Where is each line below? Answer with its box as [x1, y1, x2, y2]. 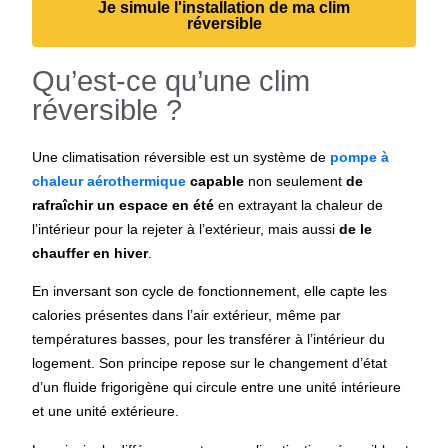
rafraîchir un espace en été [32, 196, 219, 213]
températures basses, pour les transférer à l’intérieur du [32, 331, 386, 348]
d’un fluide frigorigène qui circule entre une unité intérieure [32, 379, 402, 396]
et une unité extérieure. [32, 403, 180, 420]
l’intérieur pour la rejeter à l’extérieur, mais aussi [32, 220, 340, 237]
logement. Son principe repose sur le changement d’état [32, 355, 388, 372]
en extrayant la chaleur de [218, 196, 384, 213]
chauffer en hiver [32, 244, 149, 261]
